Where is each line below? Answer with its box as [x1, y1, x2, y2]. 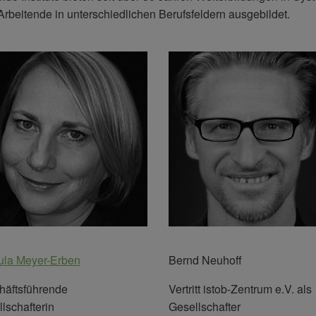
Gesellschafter [169, 298, 241, 315]
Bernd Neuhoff [169, 251, 242, 268]
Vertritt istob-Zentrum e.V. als [169, 280, 312, 297]
